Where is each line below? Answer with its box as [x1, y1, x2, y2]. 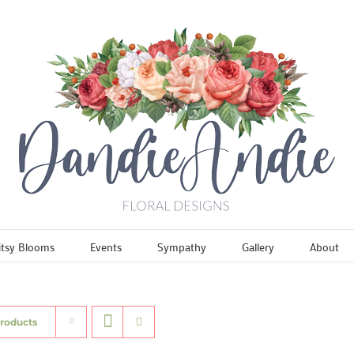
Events [89, 239, 122, 254]
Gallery [241, 239, 274, 254]
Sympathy [156, 239, 206, 254]
